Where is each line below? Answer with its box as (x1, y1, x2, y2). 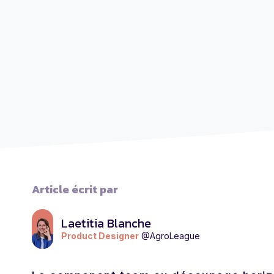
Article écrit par (32, 181, 118, 198)
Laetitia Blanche (61, 214, 151, 232)
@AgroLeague (141, 231, 200, 241)
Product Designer (61, 231, 139, 241)
